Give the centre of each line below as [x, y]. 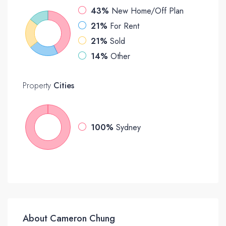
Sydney [128, 128]
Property [37, 86]
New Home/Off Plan [148, 11]
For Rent [125, 26]
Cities [63, 86]
